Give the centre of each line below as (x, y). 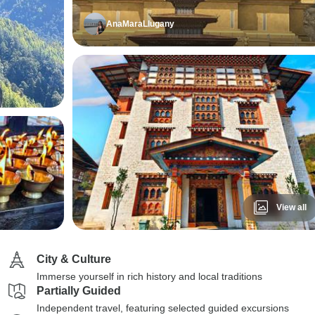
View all (291, 207)
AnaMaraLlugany (140, 24)
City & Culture (74, 259)
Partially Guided (79, 291)
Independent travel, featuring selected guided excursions (163, 308)
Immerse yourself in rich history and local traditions (149, 276)
